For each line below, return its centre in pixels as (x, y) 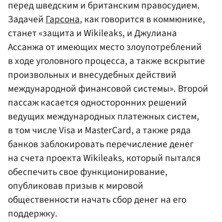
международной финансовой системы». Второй (108, 89)
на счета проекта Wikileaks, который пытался (104, 158)
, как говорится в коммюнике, (142, 20)
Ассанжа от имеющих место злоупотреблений (105, 47)
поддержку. (33, 214)
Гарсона (63, 20)
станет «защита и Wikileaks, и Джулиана (92, 33)
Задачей (27, 20)
